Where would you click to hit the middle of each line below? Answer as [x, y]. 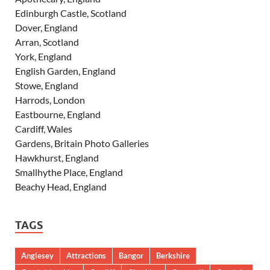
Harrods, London [50, 100]
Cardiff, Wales [44, 129]
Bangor [131, 256]
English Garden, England [65, 71]
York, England [43, 57]
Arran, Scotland [47, 42]
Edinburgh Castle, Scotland [71, 13]
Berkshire [173, 256]
